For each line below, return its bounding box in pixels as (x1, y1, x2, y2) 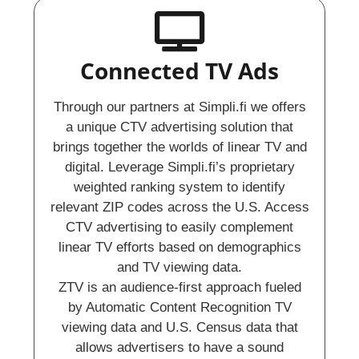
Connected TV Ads (80, 55, 279, 87)
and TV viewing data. (117, 260, 242, 276)
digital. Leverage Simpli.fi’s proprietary (64, 159, 295, 175)
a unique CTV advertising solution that (66, 119, 293, 135)
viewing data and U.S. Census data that (61, 320, 298, 336)
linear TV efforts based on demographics (58, 240, 301, 256)
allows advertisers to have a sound (75, 340, 284, 356)
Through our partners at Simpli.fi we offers (53, 99, 306, 115)
